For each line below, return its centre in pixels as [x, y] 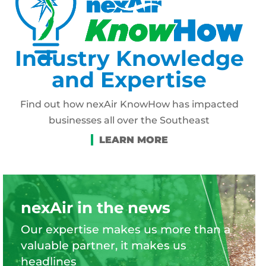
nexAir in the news [96, 208]
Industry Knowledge [129, 58]
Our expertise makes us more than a [126, 229]
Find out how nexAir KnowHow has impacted [129, 104]
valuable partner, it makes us [104, 246]
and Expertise [129, 80]
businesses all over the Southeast [129, 120]
